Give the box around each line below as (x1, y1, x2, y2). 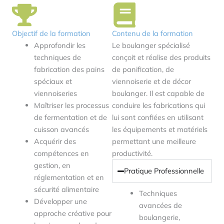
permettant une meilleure (112, 136, 196, 146)
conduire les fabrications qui (112, 100, 205, 110)
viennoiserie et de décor (112, 76, 191, 86)
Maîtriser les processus (33, 100, 109, 110)
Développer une (33, 196, 87, 206)
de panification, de (112, 64, 174, 74)
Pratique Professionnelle (124, 166, 204, 176)
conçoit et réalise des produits (112, 52, 210, 62)
